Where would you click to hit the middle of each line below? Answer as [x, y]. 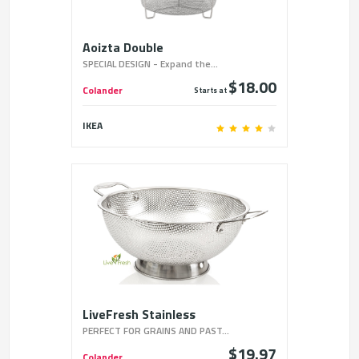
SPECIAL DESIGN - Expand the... [150, 63]
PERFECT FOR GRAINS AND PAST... [156, 330]
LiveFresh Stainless [139, 314]
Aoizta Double [123, 47]
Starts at [211, 90]
